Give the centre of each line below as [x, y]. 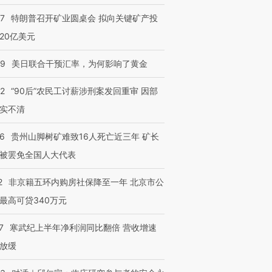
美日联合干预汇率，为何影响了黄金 [80, 63]
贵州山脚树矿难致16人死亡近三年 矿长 [85, 136]
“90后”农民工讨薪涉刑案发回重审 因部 [84, 91]
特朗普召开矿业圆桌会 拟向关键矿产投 [84, 18]
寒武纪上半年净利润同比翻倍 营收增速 [83, 227]
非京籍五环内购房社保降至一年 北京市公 [86, 182]
